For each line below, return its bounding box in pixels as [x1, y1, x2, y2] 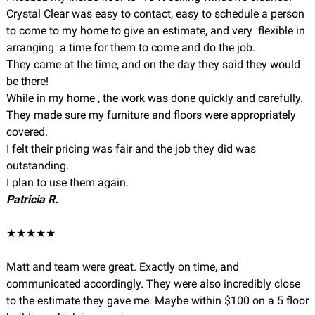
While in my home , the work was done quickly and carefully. [6, 91, 303, 105]
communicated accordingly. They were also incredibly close [6, 277, 300, 290]
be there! [6, 75, 49, 88]
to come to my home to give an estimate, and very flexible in [6, 24, 305, 37]
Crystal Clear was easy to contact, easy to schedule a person [6, 7, 304, 20]
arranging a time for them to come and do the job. [6, 41, 255, 54]
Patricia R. [6, 193, 58, 206]
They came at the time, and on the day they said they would [6, 58, 300, 71]
